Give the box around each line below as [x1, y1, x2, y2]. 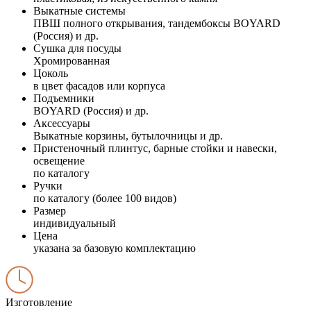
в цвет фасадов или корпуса [33, 79, 165, 92]
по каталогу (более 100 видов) [33, 192, 176, 204]
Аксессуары [33, 117, 90, 129]
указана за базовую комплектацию [33, 242, 196, 254]
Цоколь [33, 67, 68, 79]
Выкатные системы [33, 4, 126, 17]
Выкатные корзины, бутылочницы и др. [33, 129, 223, 142]
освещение [33, 154, 85, 167]
